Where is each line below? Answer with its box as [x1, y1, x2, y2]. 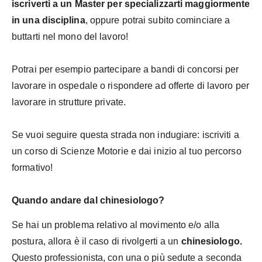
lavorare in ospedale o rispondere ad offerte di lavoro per [12, 80, 249, 91]
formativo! [12, 162, 53, 173]
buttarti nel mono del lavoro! [12, 31, 128, 42]
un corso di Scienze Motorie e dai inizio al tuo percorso [12, 146, 242, 156]
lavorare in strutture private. [12, 96, 126, 107]
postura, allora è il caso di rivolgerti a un [12, 236, 181, 247]
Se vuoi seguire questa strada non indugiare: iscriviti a [12, 129, 239, 140]
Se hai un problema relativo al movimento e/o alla [12, 220, 219, 230]
